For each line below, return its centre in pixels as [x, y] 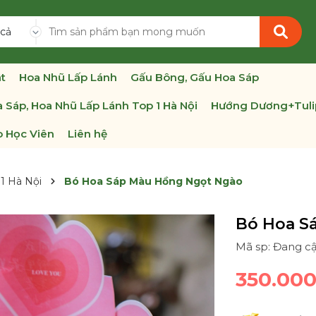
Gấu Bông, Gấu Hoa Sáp [195, 77]
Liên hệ [87, 134]
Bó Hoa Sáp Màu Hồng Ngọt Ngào [153, 181]
